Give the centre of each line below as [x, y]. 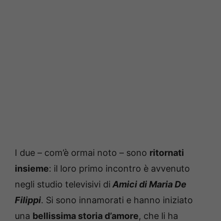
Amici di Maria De [148, 184]
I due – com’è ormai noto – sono [82, 152]
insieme [32, 168]
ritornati [167, 152]
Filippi [28, 200]
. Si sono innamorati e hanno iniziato [117, 200]
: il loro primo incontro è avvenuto [119, 168]
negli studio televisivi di [63, 184]
